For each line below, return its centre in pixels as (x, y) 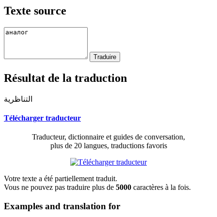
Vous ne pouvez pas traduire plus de (60, 187)
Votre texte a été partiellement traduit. (61, 179)
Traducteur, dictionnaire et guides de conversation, (108, 137)
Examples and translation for (62, 206)
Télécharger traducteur (42, 118)
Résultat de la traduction (65, 78)
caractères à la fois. (162, 187)
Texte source (35, 10)
